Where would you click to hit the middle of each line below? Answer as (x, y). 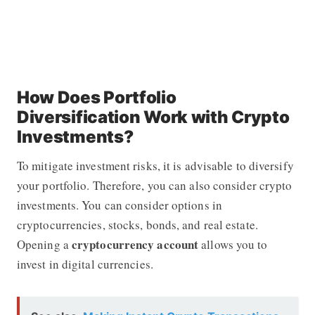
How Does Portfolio (96, 97)
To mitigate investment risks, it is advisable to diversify (155, 165)
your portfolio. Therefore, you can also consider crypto (154, 185)
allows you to (233, 244)
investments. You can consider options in (119, 205)
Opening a (44, 244)
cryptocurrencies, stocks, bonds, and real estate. (137, 224)
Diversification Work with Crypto (153, 117)
